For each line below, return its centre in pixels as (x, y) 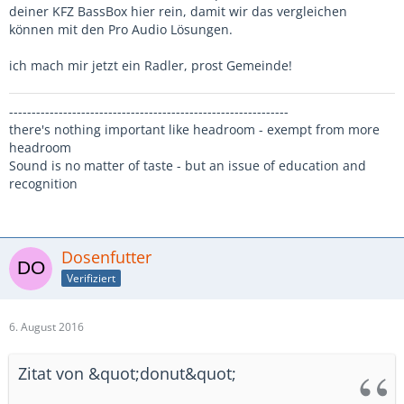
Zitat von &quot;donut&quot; (127, 373)
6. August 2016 (46, 327)
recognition (43, 184)
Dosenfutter (106, 257)
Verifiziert (91, 278)
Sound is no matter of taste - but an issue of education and (188, 165)
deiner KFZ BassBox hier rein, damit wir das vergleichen (178, 11)
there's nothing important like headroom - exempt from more (194, 129)
